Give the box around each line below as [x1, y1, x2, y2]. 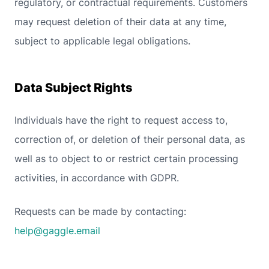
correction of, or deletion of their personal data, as [14, 133, 245, 145]
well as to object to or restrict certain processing [14, 153, 238, 165]
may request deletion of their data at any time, [14, 16, 226, 28]
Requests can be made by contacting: [14, 205, 186, 217]
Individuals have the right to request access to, [14, 114, 228, 126]
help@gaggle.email [14, 225, 100, 237]
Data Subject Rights [14, 80, 133, 95]
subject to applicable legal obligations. [14, 35, 190, 47]
